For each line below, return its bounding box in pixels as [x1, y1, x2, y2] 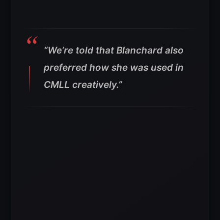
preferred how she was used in [44, 61, 184, 73]
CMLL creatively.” [44, 79, 122, 90]
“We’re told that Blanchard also [44, 44, 184, 56]
